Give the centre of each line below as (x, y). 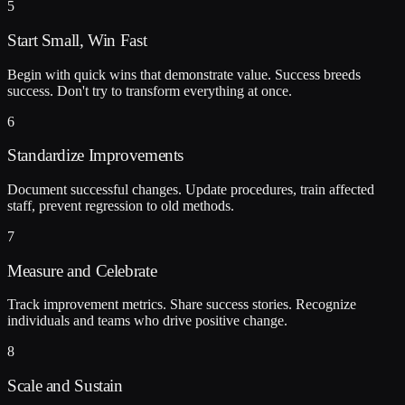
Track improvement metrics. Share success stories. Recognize (182, 305)
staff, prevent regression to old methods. (121, 205)
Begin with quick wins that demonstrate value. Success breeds (184, 74)
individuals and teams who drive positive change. (147, 321)
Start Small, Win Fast (77, 40)
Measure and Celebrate (82, 270)
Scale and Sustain (65, 386)
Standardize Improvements (96, 155)
